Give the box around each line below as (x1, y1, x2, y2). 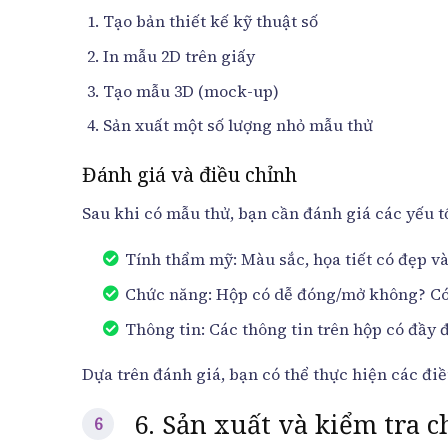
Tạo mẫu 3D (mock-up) (102, 79, 279, 102)
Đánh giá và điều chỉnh (82, 160, 297, 188)
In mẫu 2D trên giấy (102, 44, 255, 67)
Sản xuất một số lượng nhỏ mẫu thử (102, 114, 373, 137)
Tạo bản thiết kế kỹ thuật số (102, 10, 318, 33)
